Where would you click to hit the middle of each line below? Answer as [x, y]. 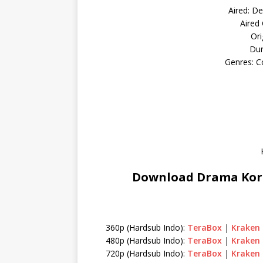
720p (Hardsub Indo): [146, 253]
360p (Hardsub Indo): [146, 227]
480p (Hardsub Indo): [146, 240]
